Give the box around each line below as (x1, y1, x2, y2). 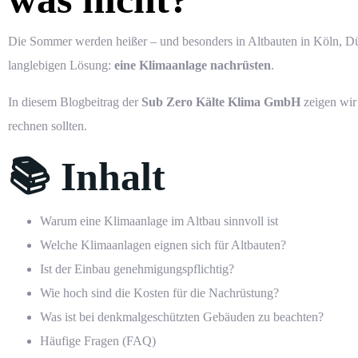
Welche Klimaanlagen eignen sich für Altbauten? (40, 238, 286, 253)
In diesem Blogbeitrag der (8, 95, 141, 109)
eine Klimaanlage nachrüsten (114, 58, 271, 73)
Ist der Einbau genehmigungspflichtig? (40, 262, 234, 276)
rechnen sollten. (8, 119, 87, 133)
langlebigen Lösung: (8, 58, 114, 73)
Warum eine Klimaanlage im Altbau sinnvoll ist (40, 214, 278, 229)
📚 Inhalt (8, 154, 165, 200)
